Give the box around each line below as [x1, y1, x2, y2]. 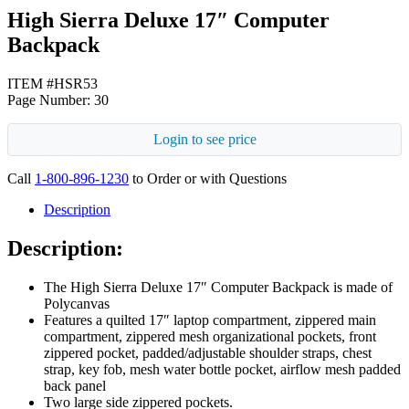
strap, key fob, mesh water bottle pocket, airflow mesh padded [44, 361, 401, 377]
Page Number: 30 [7, 91, 109, 108]
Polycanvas [44, 295, 110, 311]
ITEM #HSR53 [7, 75, 98, 91]
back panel [44, 377, 106, 393]
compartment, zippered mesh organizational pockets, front [44, 328, 376, 344]
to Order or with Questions [129, 170, 287, 186]
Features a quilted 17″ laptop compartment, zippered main [44, 311, 376, 328]
